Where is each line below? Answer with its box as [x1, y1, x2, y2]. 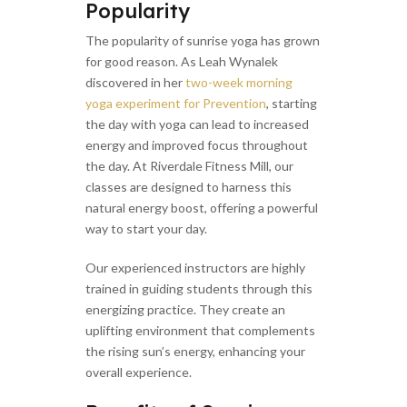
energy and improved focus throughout [85, 137, 308, 154]
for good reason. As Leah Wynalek [85, 54, 278, 70]
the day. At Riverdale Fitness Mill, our [85, 158, 293, 174]
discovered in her [85, 74, 185, 91]
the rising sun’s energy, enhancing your [85, 343, 305, 360]
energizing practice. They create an [85, 302, 285, 318]
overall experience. [85, 364, 192, 381]
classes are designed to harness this [85, 179, 292, 195]
